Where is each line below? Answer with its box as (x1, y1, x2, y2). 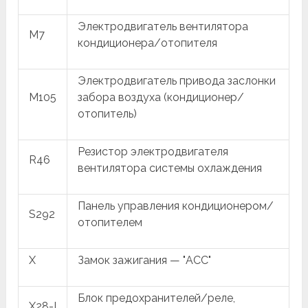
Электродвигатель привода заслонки (78, 74, 276, 87)
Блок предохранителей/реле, (78, 291, 236, 305)
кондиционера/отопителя (78, 36, 218, 49)
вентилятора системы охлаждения (78, 162, 263, 175)
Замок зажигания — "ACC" (78, 254, 212, 267)
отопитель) (78, 107, 137, 120)
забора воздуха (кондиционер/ (78, 91, 245, 104)
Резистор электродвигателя (78, 145, 229, 158)
